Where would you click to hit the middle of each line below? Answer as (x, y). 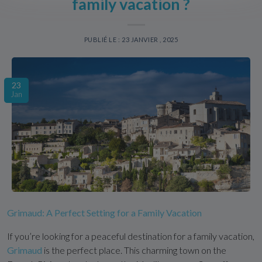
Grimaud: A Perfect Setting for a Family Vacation (104, 212)
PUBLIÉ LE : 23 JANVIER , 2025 (131, 39)
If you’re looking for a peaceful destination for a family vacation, (131, 236)
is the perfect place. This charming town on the (135, 250)
